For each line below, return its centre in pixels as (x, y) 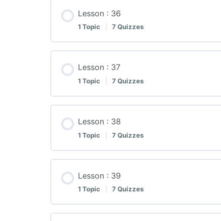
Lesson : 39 (99, 175)
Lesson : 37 (99, 67)
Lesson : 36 (99, 13)
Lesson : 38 (99, 121)
